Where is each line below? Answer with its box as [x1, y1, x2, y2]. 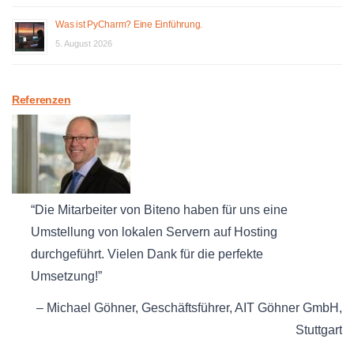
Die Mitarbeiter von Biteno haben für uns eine [35, 202, 288, 217]
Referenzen [12, 94, 71, 107]
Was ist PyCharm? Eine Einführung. [55, 19, 203, 31]
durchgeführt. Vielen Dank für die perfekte [31, 247, 263, 261]
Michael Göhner [47, 301, 135, 315]
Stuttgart [296, 323, 342, 337]
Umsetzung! [31, 269, 98, 283]
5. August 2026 [55, 39, 112, 49]
